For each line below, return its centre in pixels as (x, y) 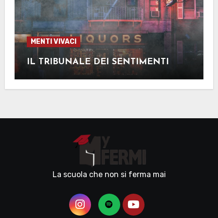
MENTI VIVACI (53, 42)
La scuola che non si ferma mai (109, 175)
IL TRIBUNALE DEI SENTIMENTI (98, 62)
